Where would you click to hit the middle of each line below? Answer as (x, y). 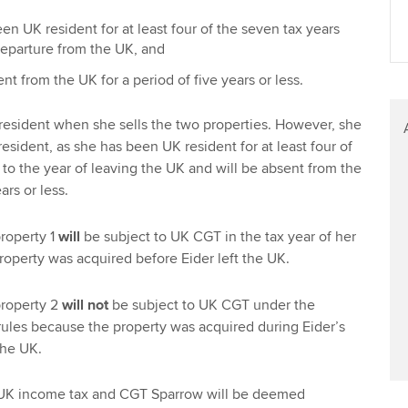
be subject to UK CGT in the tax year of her (218, 236)
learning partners (199, 76)
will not (85, 305)
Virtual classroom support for (237, 54)
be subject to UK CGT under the (211, 305)
